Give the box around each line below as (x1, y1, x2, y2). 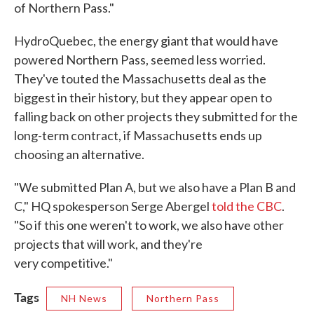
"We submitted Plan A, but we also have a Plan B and (14, 179, 296, 196)
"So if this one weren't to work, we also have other (14, 217, 284, 233)
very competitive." (14, 255, 113, 271)
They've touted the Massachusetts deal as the (14, 71, 266, 87)
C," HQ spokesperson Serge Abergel (14, 198, 212, 214)
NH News (61, 292, 107, 305)
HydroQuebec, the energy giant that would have (14, 33, 278, 49)
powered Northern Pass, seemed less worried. (14, 52, 266, 68)
